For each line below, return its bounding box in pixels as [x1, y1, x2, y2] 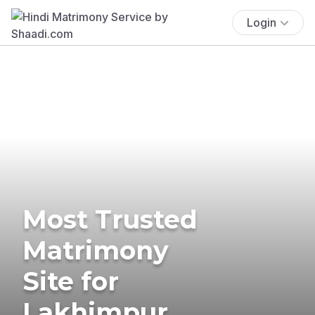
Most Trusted [22, 203, 198, 235]
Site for [22, 265, 119, 297]
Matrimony [22, 234, 169, 266]
